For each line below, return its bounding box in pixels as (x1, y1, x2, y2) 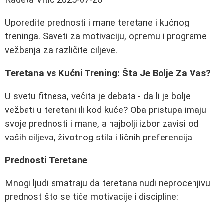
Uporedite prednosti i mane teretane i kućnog (5, 17, 189, 28)
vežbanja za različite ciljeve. (5, 45, 117, 56)
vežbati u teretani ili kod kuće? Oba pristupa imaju (5, 104, 206, 115)
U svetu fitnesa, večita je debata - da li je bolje (5, 90, 191, 102)
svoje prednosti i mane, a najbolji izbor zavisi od (5, 118, 198, 129)
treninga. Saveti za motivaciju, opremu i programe (5, 31, 207, 42)
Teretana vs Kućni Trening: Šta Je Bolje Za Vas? (5, 68, 211, 79)
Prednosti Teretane (5, 155, 87, 166)
